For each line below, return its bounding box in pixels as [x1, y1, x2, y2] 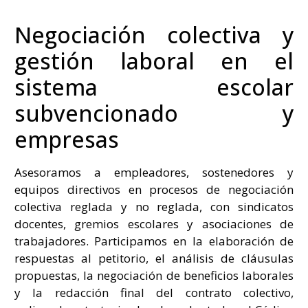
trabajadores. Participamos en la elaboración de [14, 232, 294, 249]
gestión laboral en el [14, 45, 294, 76]
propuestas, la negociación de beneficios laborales [14, 267, 294, 283]
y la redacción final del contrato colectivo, [14, 284, 294, 300]
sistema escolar [14, 71, 294, 102]
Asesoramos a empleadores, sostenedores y [14, 164, 294, 180]
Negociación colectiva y [14, 19, 294, 49]
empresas [14, 124, 119, 154]
